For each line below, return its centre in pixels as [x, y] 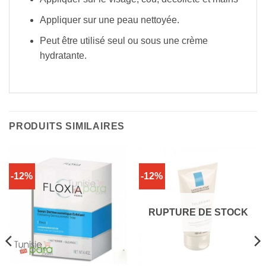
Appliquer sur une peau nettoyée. [109, 20]
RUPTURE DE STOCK [198, 213]
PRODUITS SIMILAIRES [67, 126]
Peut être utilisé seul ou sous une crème [123, 40]
